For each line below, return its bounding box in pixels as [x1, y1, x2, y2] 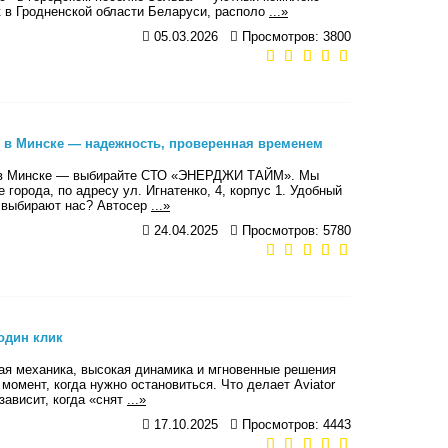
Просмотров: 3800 [238, 28, 351, 44]
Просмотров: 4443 [238, 416, 351, 432]
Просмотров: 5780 [238, 222, 351, 238]
